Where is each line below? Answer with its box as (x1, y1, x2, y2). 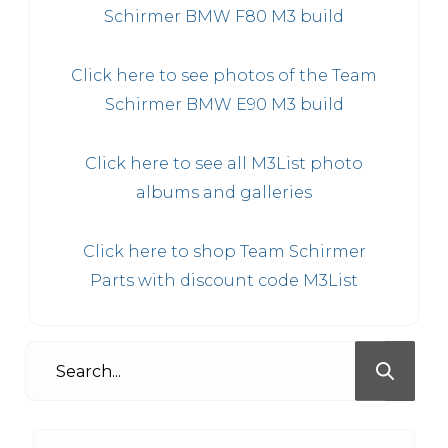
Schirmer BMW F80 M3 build (104, 7, 344, 27)
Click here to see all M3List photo (85, 154, 363, 174)
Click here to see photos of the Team (71, 66, 377, 86)
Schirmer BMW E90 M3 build (104, 95, 344, 115)
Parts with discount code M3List (90, 271, 358, 291)
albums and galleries (136, 183, 312, 203)
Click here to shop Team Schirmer (82, 242, 366, 262)
